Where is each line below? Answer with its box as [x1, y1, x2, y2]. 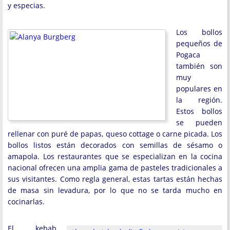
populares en [176, 83, 222, 93]
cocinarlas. [8, 196, 45, 206]
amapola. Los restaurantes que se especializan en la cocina [8, 151, 222, 161]
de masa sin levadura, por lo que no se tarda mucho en [8, 185, 222, 195]
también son [176, 61, 222, 71]
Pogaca [176, 49, 200, 60]
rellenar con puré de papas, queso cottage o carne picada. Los [8, 128, 222, 139]
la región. [176, 94, 222, 105]
